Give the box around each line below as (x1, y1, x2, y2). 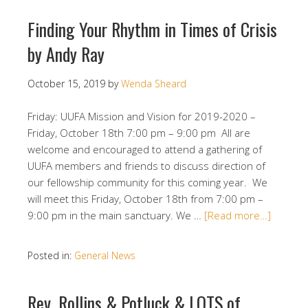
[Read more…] (204, 208, 271, 222)
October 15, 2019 (27, 77, 105, 90)
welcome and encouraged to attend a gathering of (27, 142, 262, 156)
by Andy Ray (27, 41, 104, 67)
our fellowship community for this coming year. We (27, 175, 267, 189)
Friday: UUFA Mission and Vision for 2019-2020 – (27, 109, 256, 123)
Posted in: (27, 249, 74, 262)
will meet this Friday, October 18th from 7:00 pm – (27, 192, 263, 206)
